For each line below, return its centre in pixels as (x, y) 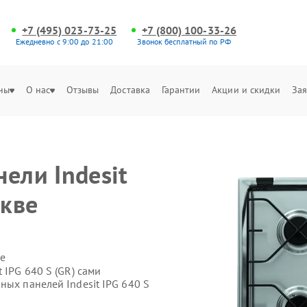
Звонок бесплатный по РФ (184, 41)
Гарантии (181, 90)
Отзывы (83, 90)
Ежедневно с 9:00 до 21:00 (64, 41)
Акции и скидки (246, 90)
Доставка (131, 90)
